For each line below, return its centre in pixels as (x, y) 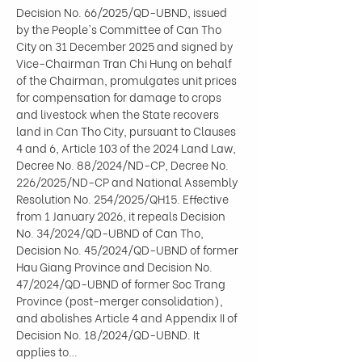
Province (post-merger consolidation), (121, 300)
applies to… (47, 351)
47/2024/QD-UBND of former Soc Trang (122, 283)
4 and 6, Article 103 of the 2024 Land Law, (127, 147)
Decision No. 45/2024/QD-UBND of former (128, 249)
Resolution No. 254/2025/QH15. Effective (124, 198)
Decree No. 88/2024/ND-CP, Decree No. (124, 164)
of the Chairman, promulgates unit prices (128, 80)
